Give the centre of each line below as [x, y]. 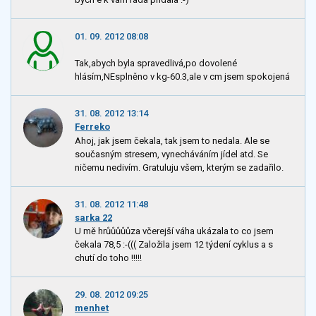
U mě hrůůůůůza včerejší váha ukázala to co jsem [174, 231]
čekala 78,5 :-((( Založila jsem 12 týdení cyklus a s [174, 244]
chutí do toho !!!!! [108, 257]
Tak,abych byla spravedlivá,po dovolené [156, 63]
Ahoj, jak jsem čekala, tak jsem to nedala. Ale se [172, 140]
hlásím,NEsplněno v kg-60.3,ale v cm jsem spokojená [182, 77]
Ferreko [92, 127]
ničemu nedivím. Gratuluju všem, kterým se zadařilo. [179, 167]
